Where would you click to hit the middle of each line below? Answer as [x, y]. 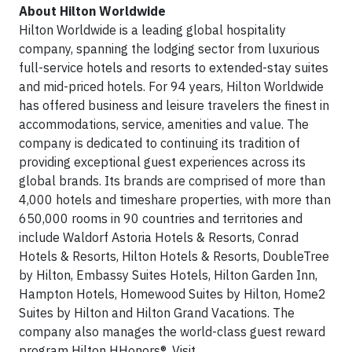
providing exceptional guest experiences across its [162, 162]
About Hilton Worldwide [92, 11]
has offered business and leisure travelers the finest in [174, 105]
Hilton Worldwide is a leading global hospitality [152, 30]
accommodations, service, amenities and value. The [164, 124]
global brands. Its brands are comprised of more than [172, 181]
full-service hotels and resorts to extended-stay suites [174, 68]
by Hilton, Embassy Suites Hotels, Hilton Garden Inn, [168, 275]
